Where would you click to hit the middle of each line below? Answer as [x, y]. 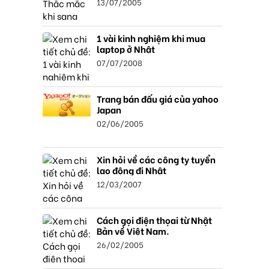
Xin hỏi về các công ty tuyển [156, 159]
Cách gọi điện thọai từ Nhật [154, 220]
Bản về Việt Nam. [133, 231]
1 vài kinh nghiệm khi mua [151, 38]
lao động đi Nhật [131, 170]
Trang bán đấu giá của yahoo [158, 98]
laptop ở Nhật [126, 49]
